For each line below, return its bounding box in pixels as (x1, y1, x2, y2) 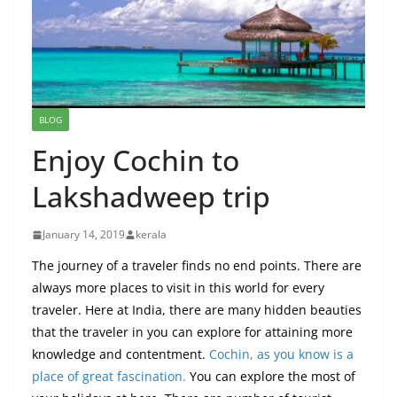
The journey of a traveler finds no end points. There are (32, 257, 362, 275)
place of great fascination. (32, 368, 186, 385)
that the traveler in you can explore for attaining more (32, 323, 353, 341)
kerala (136, 227, 167, 243)
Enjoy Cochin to (32, 141, 239, 180)
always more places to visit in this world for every (32, 279, 324, 297)
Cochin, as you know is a (206, 346, 354, 363)
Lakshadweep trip (32, 177, 270, 216)
